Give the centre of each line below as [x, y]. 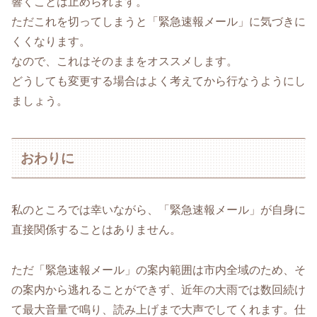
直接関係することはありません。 [96, 230]
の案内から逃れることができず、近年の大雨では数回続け [158, 289]
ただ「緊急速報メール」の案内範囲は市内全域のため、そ [158, 270]
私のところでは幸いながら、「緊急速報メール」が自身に [158, 210]
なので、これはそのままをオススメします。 [125, 61]
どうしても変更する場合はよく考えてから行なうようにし [158, 81]
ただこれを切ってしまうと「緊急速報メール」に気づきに [158, 21]
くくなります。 [51, 41]
